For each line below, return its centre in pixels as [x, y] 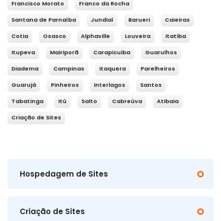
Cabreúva [127, 101]
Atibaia [168, 101]
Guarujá [24, 85]
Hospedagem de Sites [64, 174]
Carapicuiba [112, 53]
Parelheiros [158, 69]
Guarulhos [161, 53]
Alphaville [95, 36]
